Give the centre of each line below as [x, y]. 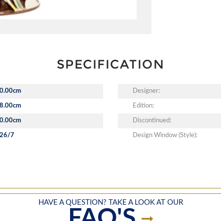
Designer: [146, 91]
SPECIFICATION [110, 64]
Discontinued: [152, 120]
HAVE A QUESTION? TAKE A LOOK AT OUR [110, 202]
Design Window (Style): [165, 135]
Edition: [143, 106]
